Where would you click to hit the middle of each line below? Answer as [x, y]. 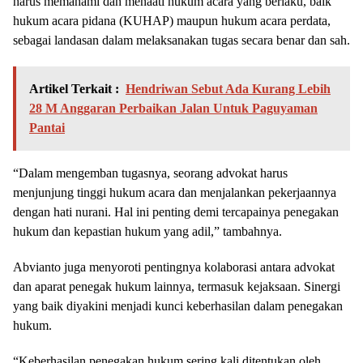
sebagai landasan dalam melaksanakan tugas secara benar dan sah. [181, 41]
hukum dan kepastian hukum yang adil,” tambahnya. [147, 232]
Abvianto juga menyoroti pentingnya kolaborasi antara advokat [174, 267]
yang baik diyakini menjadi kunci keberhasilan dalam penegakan [178, 306]
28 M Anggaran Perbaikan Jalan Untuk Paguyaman [173, 109]
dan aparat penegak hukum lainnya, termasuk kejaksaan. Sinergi [177, 287]
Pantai [47, 128]
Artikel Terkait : [74, 89]
